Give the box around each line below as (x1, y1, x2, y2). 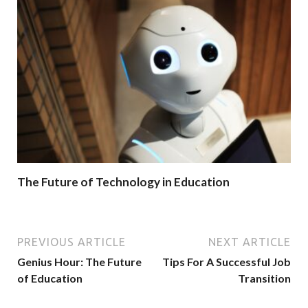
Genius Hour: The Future (17, 255, 142, 269)
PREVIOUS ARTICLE (17, 236, 126, 249)
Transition (238, 272, 291, 285)
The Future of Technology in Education (17, 174, 230, 189)
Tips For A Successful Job (162, 255, 291, 269)
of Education (17, 272, 82, 285)
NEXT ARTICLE (208, 236, 291, 249)
